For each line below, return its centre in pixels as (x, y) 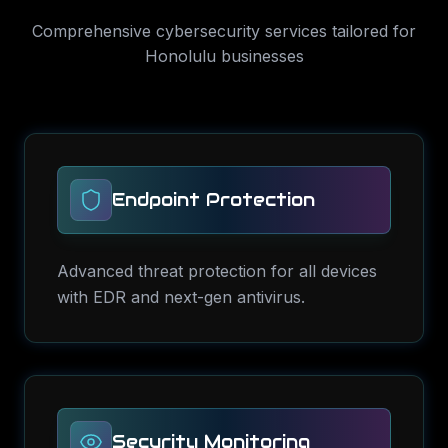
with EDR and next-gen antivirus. (181, 297)
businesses (259, 56)
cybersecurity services (241, 31)
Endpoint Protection (213, 199)
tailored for (371, 31)
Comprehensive (94, 31)
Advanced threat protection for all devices (217, 271)
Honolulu (180, 56)
